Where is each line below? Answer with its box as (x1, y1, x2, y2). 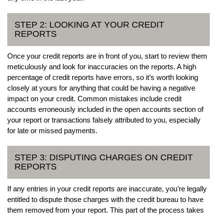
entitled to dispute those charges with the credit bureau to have (7, 195, 203, 203)
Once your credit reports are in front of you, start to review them (7, 51, 207, 60)
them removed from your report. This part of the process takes (7, 205, 204, 214)
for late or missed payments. (7, 126, 97, 135)
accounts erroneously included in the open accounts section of (7, 105, 203, 113)
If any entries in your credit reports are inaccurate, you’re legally (7, 184, 207, 193)
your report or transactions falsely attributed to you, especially (7, 115, 201, 124)
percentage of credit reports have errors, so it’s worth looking (7, 73, 198, 81)
